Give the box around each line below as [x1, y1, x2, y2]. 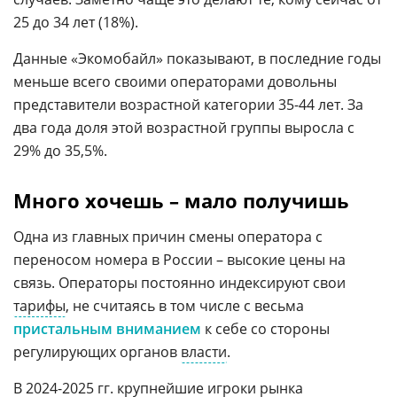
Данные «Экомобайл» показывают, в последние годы [13, 48, 381, 68]
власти [181, 341, 227, 362]
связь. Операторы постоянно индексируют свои [13, 272, 346, 292]
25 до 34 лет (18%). [13, 12, 138, 32]
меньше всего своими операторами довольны [13, 71, 337, 91]
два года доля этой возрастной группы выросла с [13, 117, 354, 137]
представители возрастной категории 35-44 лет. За [13, 94, 363, 114]
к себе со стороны [201, 318, 330, 339]
